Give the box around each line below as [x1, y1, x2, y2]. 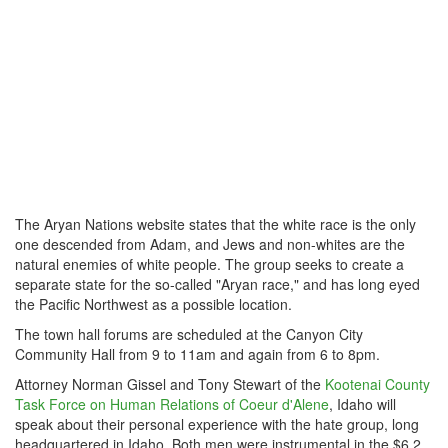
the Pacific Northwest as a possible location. [15, 294, 292, 314]
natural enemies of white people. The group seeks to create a [15, 254, 404, 274]
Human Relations [110, 394, 219, 414]
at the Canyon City [246, 324, 363, 344]
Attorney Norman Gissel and [15, 374, 198, 394]
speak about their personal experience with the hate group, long [15, 414, 419, 434]
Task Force [15, 394, 86, 414]
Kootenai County [325, 374, 430, 394]
